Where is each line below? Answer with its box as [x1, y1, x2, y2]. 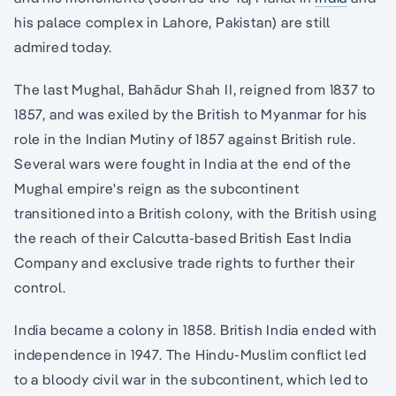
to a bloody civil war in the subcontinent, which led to [14, 370, 369, 389]
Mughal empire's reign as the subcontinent [14, 179, 300, 198]
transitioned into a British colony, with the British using [14, 204, 377, 223]
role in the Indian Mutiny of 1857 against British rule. [14, 130, 356, 148]
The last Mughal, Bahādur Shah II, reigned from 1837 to [14, 80, 377, 99]
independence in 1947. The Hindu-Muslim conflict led [14, 346, 367, 364]
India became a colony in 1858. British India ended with [14, 321, 377, 339]
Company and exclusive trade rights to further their [14, 254, 355, 272]
